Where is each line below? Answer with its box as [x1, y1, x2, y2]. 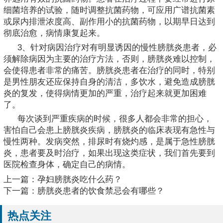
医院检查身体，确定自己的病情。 [3, 160, 130, 170]
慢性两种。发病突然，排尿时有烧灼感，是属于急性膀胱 [3, 137, 215, 147]
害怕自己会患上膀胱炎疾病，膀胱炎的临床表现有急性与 [3, 125, 215, 135]
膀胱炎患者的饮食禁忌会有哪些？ [37, 186, 164, 196]
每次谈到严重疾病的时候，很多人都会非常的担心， [17, 114, 212, 124]
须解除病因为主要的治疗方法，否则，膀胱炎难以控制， [3, 54, 215, 64]
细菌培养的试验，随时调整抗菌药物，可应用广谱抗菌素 [3, 5, 215, 15]
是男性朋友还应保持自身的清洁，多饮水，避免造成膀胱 [3, 77, 215, 87]
